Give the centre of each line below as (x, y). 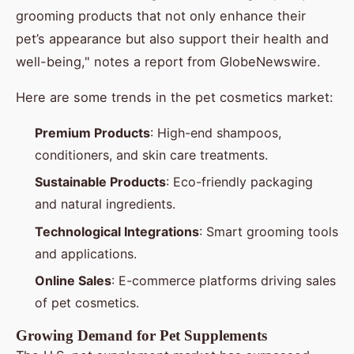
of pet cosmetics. (87, 303)
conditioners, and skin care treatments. (151, 154)
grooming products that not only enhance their (161, 15)
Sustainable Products (100, 182)
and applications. (86, 253)
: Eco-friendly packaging (239, 182)
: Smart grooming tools (269, 231)
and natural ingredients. (105, 204)
